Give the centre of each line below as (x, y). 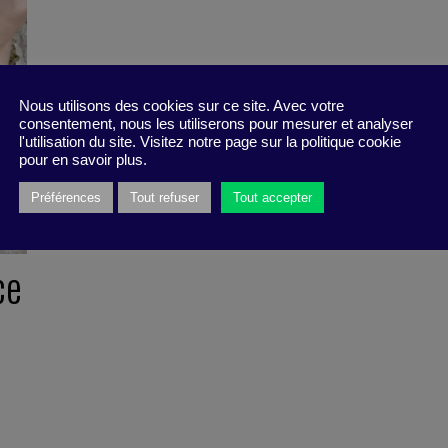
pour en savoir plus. (83, 160)
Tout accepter (272, 197)
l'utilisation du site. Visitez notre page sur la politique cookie (210, 142)
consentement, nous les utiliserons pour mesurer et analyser (216, 124)
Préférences (66, 197)
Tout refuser (164, 197)
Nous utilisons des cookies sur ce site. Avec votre (181, 106)
